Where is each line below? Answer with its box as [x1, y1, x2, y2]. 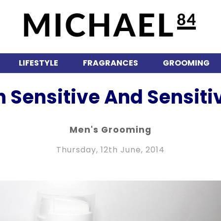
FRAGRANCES [82, 57, 138, 69]
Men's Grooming [70, 124, 151, 136]
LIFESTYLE [18, 57, 58, 69]
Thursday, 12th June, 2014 [56, 144, 165, 155]
